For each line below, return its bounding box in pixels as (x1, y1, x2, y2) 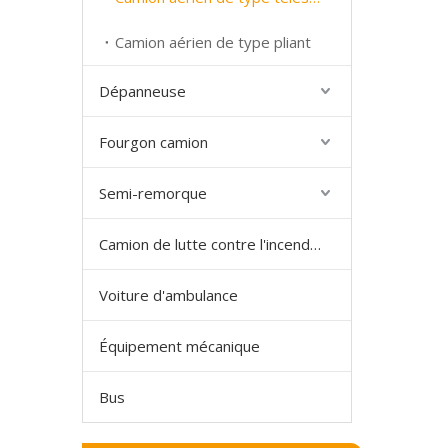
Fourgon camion (99, 132, 208, 152)
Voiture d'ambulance (99, 285, 238, 305)
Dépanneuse (99, 81, 186, 101)
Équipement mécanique (99, 336, 260, 356)
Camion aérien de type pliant (115, 32, 311, 52)
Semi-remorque (99, 183, 207, 203)
